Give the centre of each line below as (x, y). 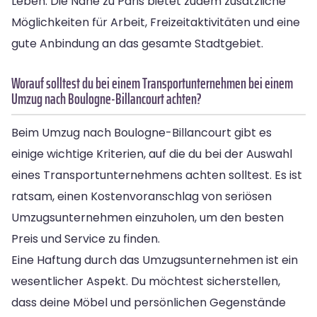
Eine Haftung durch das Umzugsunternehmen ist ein (155, 260)
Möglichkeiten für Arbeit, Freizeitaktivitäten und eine (156, 22)
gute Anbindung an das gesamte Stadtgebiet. (137, 43)
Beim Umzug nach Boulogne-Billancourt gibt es (142, 132)
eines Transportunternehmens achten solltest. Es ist (157, 175)
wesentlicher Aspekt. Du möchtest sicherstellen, (146, 281)
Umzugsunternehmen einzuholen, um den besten (148, 217)
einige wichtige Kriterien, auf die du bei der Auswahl (152, 154)
